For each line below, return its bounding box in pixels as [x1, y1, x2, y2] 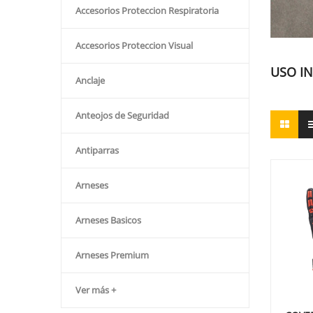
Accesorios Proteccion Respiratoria [75, 4, 219, 17]
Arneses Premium [75, 249, 149, 261]
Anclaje [75, 74, 105, 87]
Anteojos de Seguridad [75, 109, 169, 122]
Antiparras [75, 144, 119, 156]
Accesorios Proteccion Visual [75, 39, 193, 52]
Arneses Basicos [75, 214, 141, 226]
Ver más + [75, 284, 116, 296]
